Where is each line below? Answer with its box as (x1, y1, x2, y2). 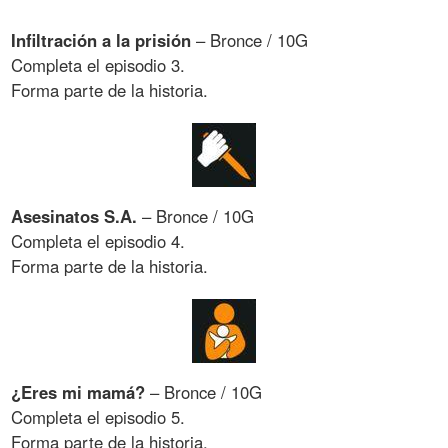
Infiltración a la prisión (11, 28, 192, 53)
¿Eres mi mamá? (11, 379, 151, 404)
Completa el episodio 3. (11, 53, 186, 78)
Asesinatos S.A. (11, 204, 143, 229)
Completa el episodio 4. (11, 229, 186, 254)
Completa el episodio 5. (11, 404, 186, 429)
